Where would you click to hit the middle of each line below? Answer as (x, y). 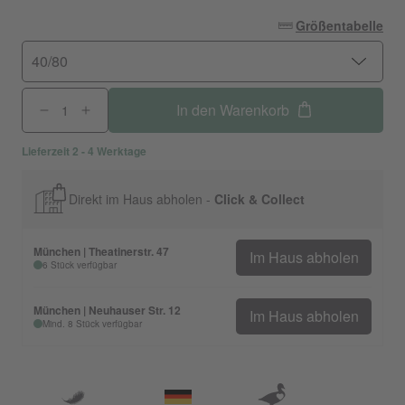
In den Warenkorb (232, 110)
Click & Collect (259, 199)
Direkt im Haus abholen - (141, 199)
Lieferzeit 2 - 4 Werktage (84, 151)
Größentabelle (339, 25)
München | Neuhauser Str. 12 (107, 310)
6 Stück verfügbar (80, 265)
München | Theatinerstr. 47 (101, 251)
